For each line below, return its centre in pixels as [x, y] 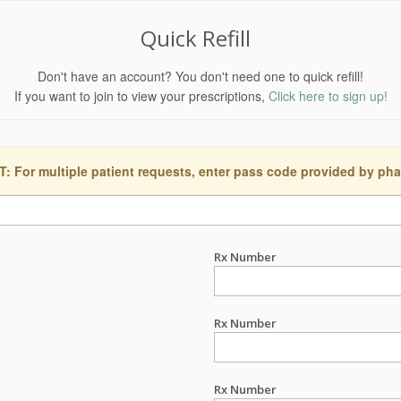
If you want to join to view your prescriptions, [141, 96]
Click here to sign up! [328, 96]
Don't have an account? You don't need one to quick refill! [200, 76]
